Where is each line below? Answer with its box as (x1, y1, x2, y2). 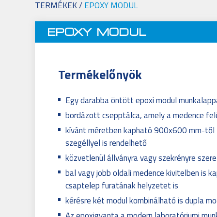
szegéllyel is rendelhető (65, 137, 147, 150)
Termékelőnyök (58, 65, 142, 84)
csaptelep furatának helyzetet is (65, 179, 179, 192)
